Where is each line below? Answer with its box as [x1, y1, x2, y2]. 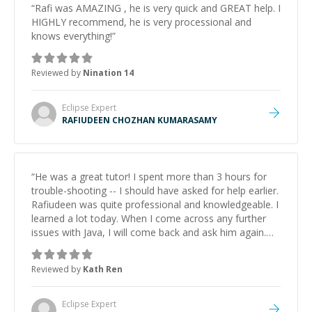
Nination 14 [83, 67, 134, 79]
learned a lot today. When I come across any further [31, 212, 266, 225]
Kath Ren [83, 263, 123, 275]
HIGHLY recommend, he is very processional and [31, 15, 251, 29]
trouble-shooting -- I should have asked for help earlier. [31, 184, 279, 197]
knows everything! [31, 29, 112, 42]
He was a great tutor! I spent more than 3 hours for [35, 170, 133, 183]
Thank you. [31, 240, 81, 253]
